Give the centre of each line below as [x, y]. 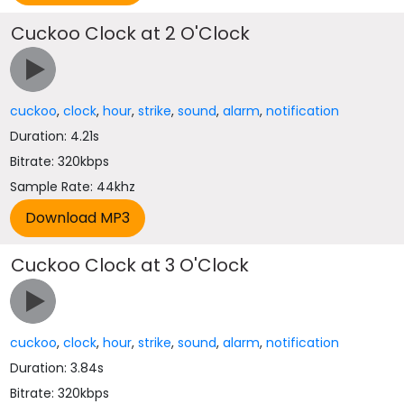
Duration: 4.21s [55, 136]
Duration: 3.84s [57, 368]
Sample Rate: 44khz [73, 187]
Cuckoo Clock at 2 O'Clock [131, 33]
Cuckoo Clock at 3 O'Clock [130, 265]
